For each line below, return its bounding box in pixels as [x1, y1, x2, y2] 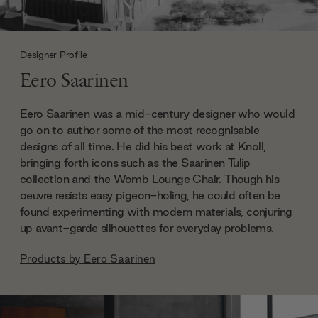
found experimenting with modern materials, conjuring [20, 203, 292, 219]
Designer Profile [20, 48, 87, 61]
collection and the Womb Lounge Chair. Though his [20, 170, 280, 187]
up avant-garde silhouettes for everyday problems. [20, 219, 277, 236]
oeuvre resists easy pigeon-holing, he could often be [20, 187, 280, 203]
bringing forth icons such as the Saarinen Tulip [20, 154, 251, 170]
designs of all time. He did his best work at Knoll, [20, 138, 266, 154]
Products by [20, 251, 84, 265]
